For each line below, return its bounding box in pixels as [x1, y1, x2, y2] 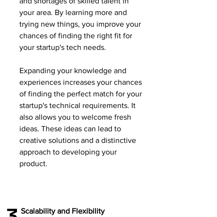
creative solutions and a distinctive [19, 136, 136, 144]
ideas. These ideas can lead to [19, 124, 121, 133]
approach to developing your [19, 148, 117, 156]
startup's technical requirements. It [19, 101, 136, 109]
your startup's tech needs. [19, 43, 106, 51]
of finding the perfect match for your [19, 90, 142, 98]
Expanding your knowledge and [19, 66, 126, 75]
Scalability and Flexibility [21, 207, 105, 215]
